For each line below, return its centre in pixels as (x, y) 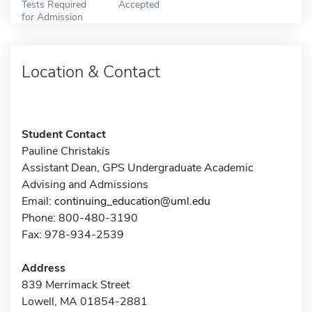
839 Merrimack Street (76, 284)
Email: (38, 201)
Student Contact (64, 134)
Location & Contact (91, 71)
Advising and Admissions (85, 184)
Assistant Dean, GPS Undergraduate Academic (138, 167)
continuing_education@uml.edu (132, 201)
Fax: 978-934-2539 (73, 234)
